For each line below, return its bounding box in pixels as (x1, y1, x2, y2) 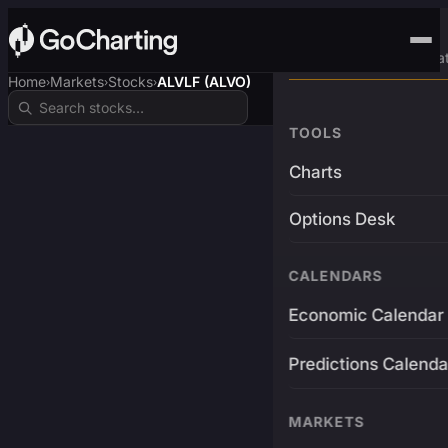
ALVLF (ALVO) (157, 73, 251, 90)
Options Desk (288, 209, 395, 229)
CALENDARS (288, 267, 383, 284)
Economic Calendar (288, 305, 444, 325)
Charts (288, 162, 342, 182)
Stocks (108, 73, 153, 90)
